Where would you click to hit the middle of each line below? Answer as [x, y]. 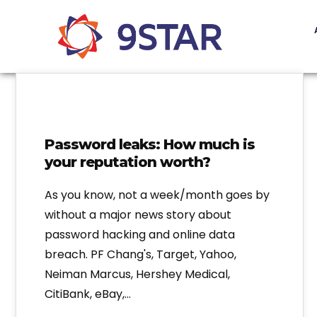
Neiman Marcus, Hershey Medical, [137, 275]
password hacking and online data [140, 235]
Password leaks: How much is [150, 145]
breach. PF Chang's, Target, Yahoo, [140, 255]
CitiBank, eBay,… [88, 294]
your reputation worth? [127, 162]
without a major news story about [138, 215]
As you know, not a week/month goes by [157, 195]
